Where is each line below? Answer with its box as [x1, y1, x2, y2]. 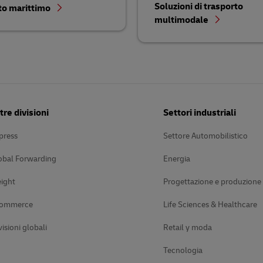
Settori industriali [163, 107, 236, 119]
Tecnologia [163, 245, 203, 256]
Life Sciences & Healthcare [163, 200, 257, 210]
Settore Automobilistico [163, 131, 248, 141]
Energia [163, 154, 190, 164]
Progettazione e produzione [163, 177, 261, 187]
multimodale [154, 14, 210, 26]
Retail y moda [163, 222, 212, 233]
